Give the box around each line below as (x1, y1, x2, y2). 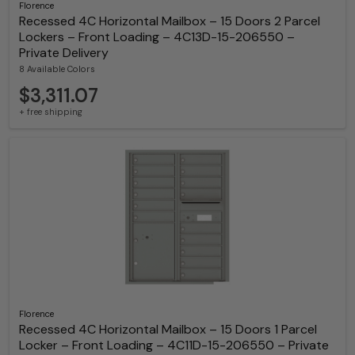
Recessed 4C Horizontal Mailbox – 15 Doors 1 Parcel (19, 321, 317, 338)
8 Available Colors (19, 63, 95, 75)
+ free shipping (19, 106, 82, 118)
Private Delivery (19, 44, 109, 62)
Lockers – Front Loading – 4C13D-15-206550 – (19, 29, 295, 46)
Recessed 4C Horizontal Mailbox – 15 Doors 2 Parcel (19, 13, 320, 30)
